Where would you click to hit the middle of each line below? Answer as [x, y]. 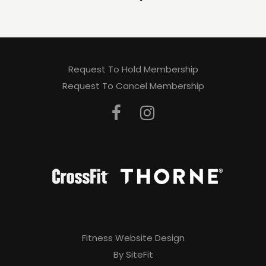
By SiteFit [133, 254]
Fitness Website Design [133, 238]
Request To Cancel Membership [133, 86]
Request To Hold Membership [133, 69]
